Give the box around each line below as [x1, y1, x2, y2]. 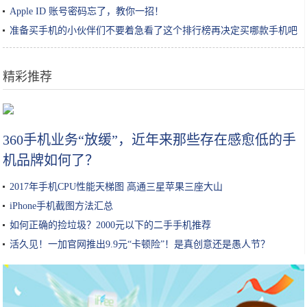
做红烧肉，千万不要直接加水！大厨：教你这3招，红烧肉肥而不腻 [12, 100, 295, 110]
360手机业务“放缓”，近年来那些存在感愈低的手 [3, 132, 297, 147]
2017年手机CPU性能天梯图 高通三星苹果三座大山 [10, 182, 223, 192]
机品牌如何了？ [3, 153, 99, 168]
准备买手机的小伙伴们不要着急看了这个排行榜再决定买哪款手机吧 [10, 25, 298, 36]
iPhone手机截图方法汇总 [10, 201, 114, 211]
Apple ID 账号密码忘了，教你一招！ [10, 6, 164, 16]
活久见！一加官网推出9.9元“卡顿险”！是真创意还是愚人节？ [10, 239, 271, 249]
